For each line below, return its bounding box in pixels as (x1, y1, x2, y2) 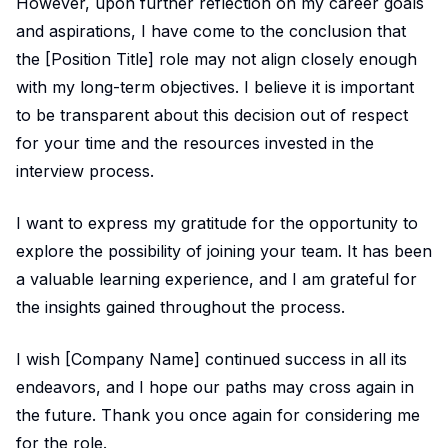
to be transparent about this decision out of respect (16, 104, 408, 125)
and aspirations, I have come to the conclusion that (16, 20, 406, 41)
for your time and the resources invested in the (16, 132, 374, 153)
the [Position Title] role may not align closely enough (16, 48, 417, 69)
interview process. (16, 160, 154, 181)
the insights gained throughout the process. (16, 296, 345, 317)
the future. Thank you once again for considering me (16, 404, 420, 425)
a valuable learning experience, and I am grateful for (16, 268, 417, 289)
